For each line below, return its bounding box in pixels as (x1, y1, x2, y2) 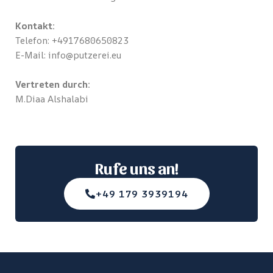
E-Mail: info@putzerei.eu (15, 49, 121, 62)
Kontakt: (15, 19, 55, 32)
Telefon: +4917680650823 (15, 34, 129, 47)
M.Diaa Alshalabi (15, 93, 88, 105)
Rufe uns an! (94, 158, 179, 177)
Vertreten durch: (15, 78, 90, 91)
